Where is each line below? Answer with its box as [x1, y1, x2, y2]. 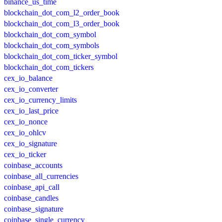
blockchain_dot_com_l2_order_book [4, 8, 119, 17]
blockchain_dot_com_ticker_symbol [4, 52, 117, 60]
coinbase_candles [4, 193, 58, 202]
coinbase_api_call [4, 182, 59, 191]
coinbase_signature [4, 204, 63, 213]
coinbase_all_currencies [4, 171, 78, 180]
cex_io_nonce [4, 117, 48, 126]
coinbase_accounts [4, 161, 62, 169]
